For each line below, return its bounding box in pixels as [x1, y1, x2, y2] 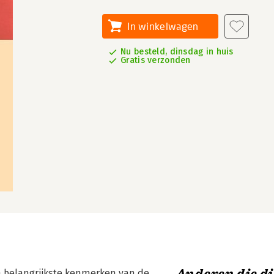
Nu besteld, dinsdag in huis [120, 46, 234, 57]
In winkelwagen [127, 20, 199, 32]
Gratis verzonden [120, 55, 191, 65]
